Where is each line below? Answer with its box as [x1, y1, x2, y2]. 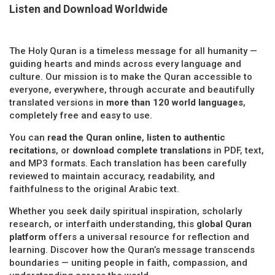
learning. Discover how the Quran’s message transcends [9, 244, 255, 255]
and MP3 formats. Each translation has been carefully [9, 157, 246, 169]
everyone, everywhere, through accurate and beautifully [9, 83, 254, 95]
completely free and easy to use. [9, 109, 152, 121]
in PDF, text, [211, 144, 264, 156]
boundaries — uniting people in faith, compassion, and [9, 257, 247, 268]
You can [9, 131, 47, 143]
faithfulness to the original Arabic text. [9, 183, 179, 195]
